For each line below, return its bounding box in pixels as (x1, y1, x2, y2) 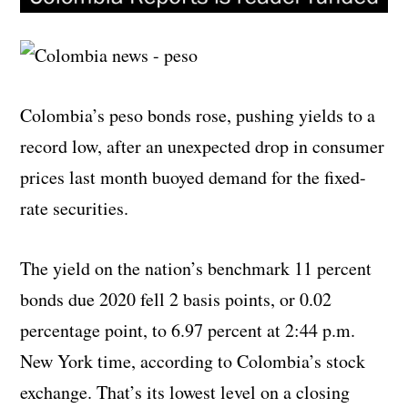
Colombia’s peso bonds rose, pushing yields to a (20, 102, 376, 127)
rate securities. (20, 195, 129, 220)
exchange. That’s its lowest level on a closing (20, 379, 351, 404)
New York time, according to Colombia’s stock (20, 348, 366, 373)
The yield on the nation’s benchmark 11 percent (20, 255, 372, 280)
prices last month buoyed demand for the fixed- (20, 164, 367, 189)
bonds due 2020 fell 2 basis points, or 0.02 (20, 286, 332, 311)
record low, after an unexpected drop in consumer (20, 133, 385, 158)
